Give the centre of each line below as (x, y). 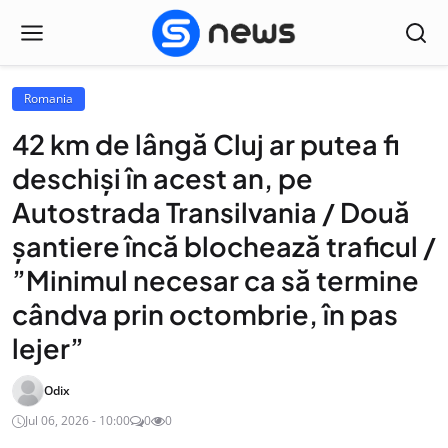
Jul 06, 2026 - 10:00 (77, 420)
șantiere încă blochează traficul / (224, 246)
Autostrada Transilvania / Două (211, 212)
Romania (48, 98)
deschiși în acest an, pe (162, 178)
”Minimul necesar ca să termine (215, 280)
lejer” (48, 348)
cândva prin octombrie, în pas (205, 314)
